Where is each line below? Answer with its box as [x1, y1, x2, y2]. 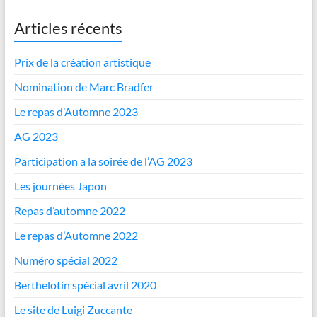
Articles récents [13, 18, 122, 38]
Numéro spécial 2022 [13, 253, 117, 267]
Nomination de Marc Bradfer [13, 79, 154, 93]
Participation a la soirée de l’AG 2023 [13, 154, 192, 168]
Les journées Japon [13, 178, 107, 192]
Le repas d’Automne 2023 [13, 104, 138, 118]
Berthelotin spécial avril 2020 [13, 277, 156, 292]
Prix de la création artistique [13, 54, 151, 69]
